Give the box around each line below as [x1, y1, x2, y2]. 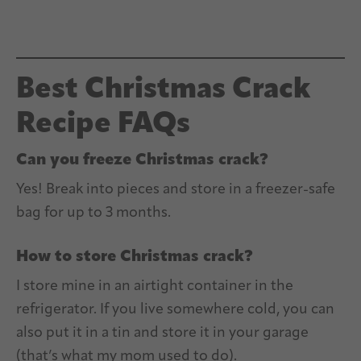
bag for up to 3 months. [16, 205, 171, 222]
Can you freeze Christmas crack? [16, 152, 268, 169]
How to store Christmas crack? [16, 249, 253, 266]
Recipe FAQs [16, 110, 190, 140]
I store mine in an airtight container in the [16, 279, 293, 295]
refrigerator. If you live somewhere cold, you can [16, 302, 334, 318]
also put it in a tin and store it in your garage [16, 326, 309, 342]
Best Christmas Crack [16, 76, 310, 106]
